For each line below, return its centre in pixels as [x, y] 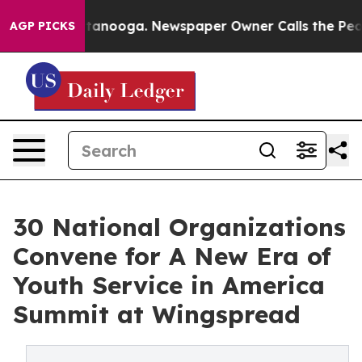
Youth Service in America [169, 285]
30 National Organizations [179, 227]
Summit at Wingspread [157, 314]
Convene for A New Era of [172, 256]
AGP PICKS [42, 26]
